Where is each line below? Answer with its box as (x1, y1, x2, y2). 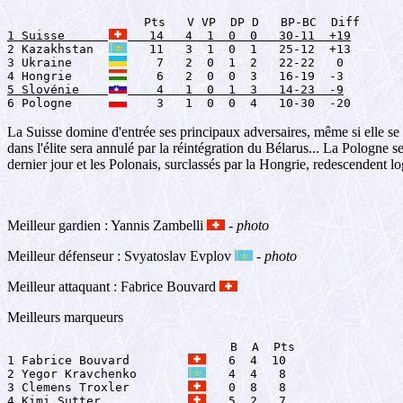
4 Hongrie (7, 68, 108, 83)
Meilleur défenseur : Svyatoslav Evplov (7, 247, 235, 264)
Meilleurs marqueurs (7, 309, 123, 325)
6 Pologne (7, 95, 108, 110)
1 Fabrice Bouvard (7, 353, 187, 367)
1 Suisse (7, 28, 108, 42)
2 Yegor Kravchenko (7, 366, 187, 381)
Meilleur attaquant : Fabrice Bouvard (7, 278, 219, 294)
